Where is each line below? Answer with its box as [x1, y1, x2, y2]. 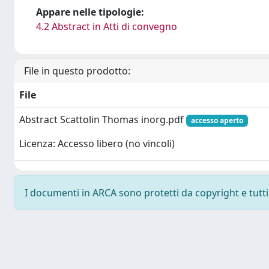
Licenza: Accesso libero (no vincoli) [19, 137, 175, 151]
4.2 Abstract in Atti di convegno [36, 20, 177, 33]
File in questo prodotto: [24, 64, 130, 77]
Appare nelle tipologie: [36, 5, 144, 19]
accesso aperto [190, 115, 243, 125]
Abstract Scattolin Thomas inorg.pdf [19, 113, 186, 126]
